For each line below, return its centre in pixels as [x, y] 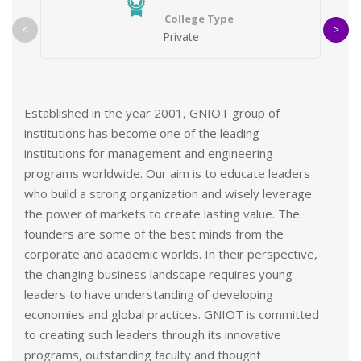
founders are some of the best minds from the [154, 234]
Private [180, 37]
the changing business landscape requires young [158, 274]
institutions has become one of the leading [142, 133]
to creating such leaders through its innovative [153, 334]
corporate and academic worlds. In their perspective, [171, 254]
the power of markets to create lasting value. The [162, 214]
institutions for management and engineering [149, 153]
